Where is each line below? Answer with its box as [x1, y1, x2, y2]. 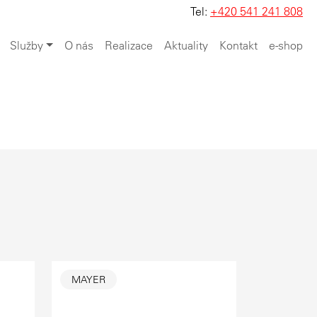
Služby [10, 38, 44, 52]
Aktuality [164, 38, 208, 52]
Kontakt [219, 38, 258, 52]
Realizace [105, 38, 153, 52]
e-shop [269, 38, 303, 52]
